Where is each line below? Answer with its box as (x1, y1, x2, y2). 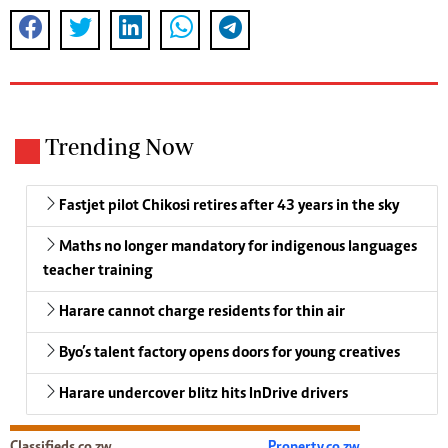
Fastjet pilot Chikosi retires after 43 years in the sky (59, 197, 399, 214)
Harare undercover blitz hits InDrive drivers (59, 385, 348, 402)
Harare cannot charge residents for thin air (59, 303, 345, 320)
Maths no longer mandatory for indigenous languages (59, 238, 417, 255)
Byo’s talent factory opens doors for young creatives (59, 344, 400, 361)
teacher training (43, 262, 153, 279)
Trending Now (45, 132, 194, 160)
